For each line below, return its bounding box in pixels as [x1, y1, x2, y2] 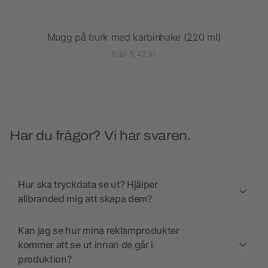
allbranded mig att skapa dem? [18, 193, 152, 205]
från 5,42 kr [112, 48, 156, 59]
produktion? [18, 253, 72, 266]
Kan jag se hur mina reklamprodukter [18, 224, 179, 237]
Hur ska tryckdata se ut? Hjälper [18, 178, 158, 191]
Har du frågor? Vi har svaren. [10, 129, 191, 144]
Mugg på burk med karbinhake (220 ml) [47, 31, 221, 44]
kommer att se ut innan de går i [18, 239, 154, 251]
